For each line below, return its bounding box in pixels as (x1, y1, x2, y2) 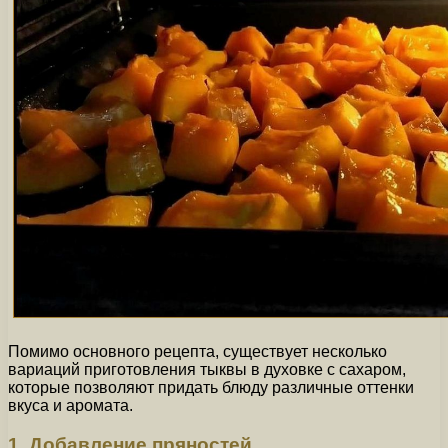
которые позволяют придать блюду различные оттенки (8, 378, 414, 396)
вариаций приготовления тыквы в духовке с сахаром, (8, 360, 406, 378)
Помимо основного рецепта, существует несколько (8, 342, 387, 360)
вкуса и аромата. (8, 396, 133, 414)
